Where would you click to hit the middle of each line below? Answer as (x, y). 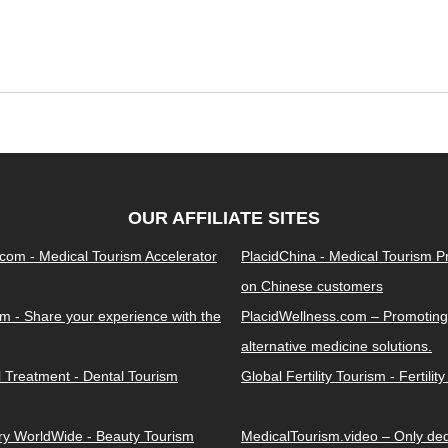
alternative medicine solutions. (336, 345)
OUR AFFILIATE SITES (224, 217)
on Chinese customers (312, 285)
